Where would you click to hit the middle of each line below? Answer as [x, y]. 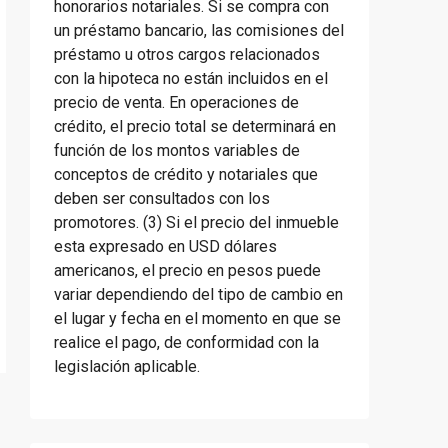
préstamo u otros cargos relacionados [187, 54]
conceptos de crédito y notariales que [186, 174]
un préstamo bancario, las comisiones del [199, 30]
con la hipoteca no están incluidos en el [191, 78]
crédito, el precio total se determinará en [195, 126]
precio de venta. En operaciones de [176, 102]
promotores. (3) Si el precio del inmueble [196, 222]
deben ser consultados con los [162, 198]
